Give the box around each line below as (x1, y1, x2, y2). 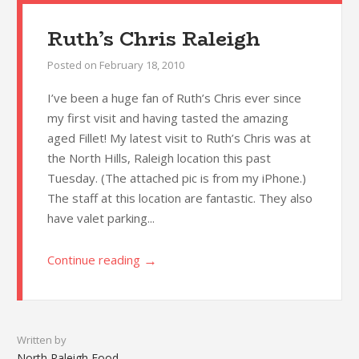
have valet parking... (46, 210, 155, 227)
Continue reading (46, 252, 140, 268)
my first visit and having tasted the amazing (46, 110, 288, 127)
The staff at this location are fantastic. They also (46, 190, 313, 207)
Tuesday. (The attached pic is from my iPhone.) (46, 170, 306, 187)
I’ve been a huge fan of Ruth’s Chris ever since (46, 90, 301, 107)
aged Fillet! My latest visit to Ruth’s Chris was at (46, 130, 311, 147)
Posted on (46, 58, 99, 73)
